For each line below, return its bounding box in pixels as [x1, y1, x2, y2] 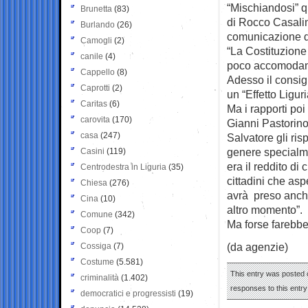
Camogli [80, 35, 112, 45]
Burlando [80, 19, 115, 30]
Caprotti [80, 82, 110, 93]
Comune [80, 209, 113, 219]
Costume [80, 256, 114, 267]
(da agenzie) [227, 240, 288, 253]
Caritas [80, 98, 107, 109]
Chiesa [80, 177, 107, 188]
